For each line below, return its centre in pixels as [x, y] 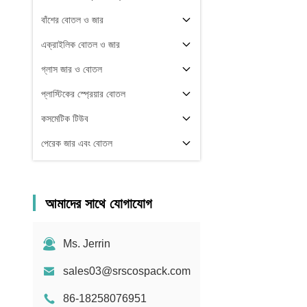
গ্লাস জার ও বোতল [72, 69]
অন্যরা [51, 193]
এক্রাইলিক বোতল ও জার [81, 45]
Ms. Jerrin [87, 244]
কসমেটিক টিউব [65, 119]
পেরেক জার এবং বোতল [77, 143]
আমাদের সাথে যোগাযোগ [99, 204]
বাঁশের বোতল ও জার [72, 20]
